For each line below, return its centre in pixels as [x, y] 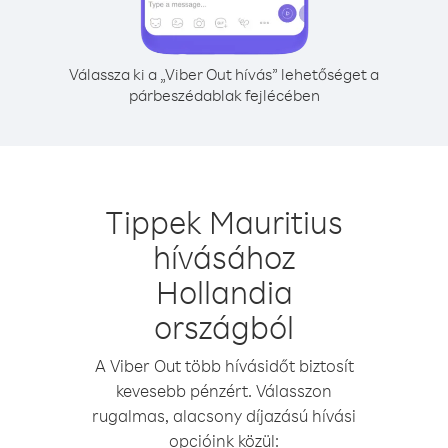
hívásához [224, 256]
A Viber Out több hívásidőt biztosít [224, 365]
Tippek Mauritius [224, 221]
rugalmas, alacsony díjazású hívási [224, 415]
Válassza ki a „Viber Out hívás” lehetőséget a [224, 74]
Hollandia [224, 291]
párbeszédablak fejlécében [224, 95]
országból [224, 326]
